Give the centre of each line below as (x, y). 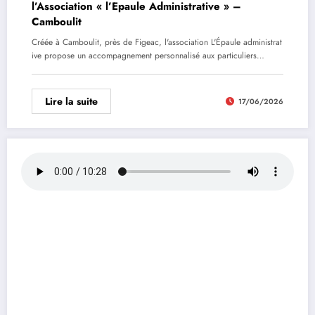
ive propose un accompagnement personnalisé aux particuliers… (148, 56)
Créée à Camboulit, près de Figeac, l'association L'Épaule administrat (157, 43)
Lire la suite (71, 102)
